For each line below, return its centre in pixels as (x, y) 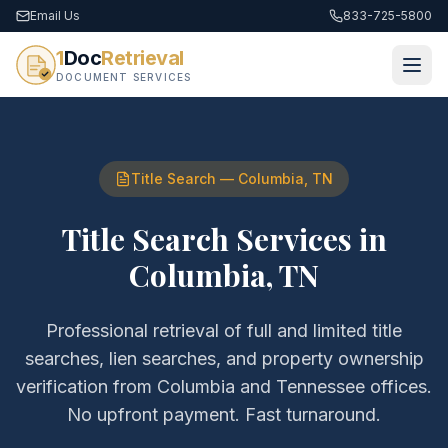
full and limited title (324, 330)
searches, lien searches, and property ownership (224, 358)
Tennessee (320, 386)
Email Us (55, 15)
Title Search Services (206, 239)
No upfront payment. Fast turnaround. (224, 414)
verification (62, 386)
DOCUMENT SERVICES (124, 77)
